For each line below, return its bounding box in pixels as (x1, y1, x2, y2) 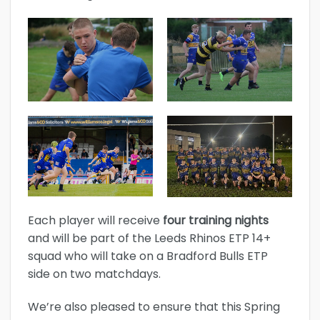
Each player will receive (28, 212, 163, 229)
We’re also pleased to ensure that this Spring (28, 298, 280, 315)
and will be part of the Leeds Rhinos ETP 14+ (28, 230, 271, 246)
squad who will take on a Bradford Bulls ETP (28, 248, 268, 264)
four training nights (163, 212, 269, 229)
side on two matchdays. (28, 266, 161, 282)
